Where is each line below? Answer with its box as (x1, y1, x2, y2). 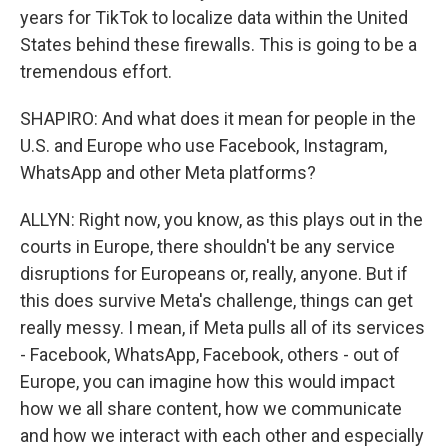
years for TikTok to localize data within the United (20, 7, 408, 28)
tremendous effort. (20, 61, 172, 82)
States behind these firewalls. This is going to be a (20, 34, 417, 55)
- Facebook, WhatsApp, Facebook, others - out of (20, 344, 400, 365)
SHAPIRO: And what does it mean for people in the (20, 108, 416, 129)
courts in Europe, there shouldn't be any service (20, 236, 395, 257)
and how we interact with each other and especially (20, 425, 424, 446)
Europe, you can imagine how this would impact (20, 371, 395, 392)
